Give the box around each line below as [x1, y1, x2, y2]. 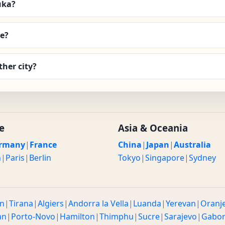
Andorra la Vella [68, 197, 129, 209]
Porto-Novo [11, 210, 55, 222]
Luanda [133, 197, 161, 209]
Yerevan [166, 197, 196, 209]
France [29, 139, 57, 150]
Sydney [189, 152, 216, 163]
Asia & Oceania [118, 121, 188, 134]
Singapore [145, 152, 184, 163]
